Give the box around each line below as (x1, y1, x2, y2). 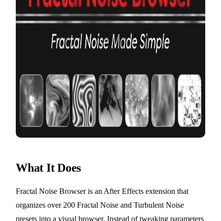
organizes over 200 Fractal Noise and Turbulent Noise (16, 201, 184, 210)
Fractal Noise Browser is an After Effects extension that (16, 187, 188, 196)
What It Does (16, 161, 81, 175)
